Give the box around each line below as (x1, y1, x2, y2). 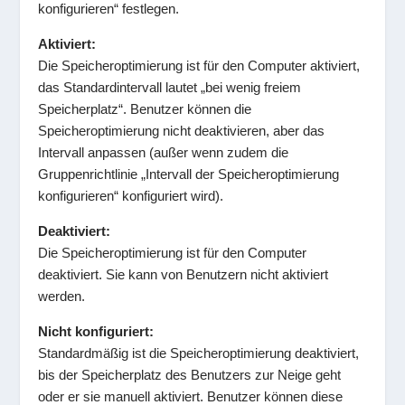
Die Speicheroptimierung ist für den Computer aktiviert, (38, 58, 361, 74)
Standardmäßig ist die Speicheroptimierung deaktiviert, (38, 345, 360, 362)
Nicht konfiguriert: (38, 324, 155, 340)
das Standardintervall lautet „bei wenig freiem (38, 80, 302, 96)
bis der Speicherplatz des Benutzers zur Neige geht (38, 367, 342, 383)
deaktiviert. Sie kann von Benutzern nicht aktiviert (38, 267, 329, 283)
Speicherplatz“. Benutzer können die (38, 101, 252, 118)
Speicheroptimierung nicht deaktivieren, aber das (38, 123, 325, 139)
